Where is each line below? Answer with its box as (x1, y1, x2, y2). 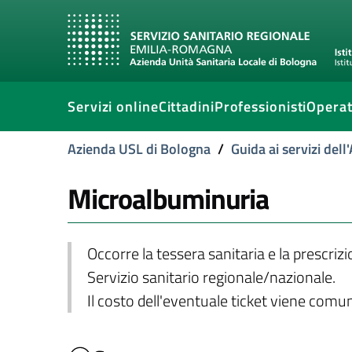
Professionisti (214, 96, 307, 117)
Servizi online (68, 96, 159, 117)
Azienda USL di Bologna (68, 138, 211, 159)
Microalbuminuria (68, 177, 269, 220)
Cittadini (158, 96, 214, 117)
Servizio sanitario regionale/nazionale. (86, 266, 335, 289)
